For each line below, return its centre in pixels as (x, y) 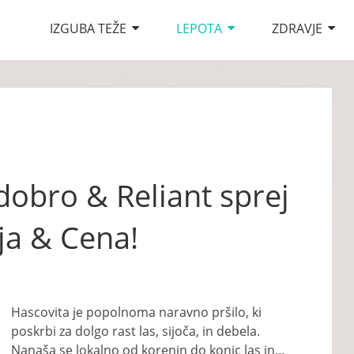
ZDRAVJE (297, 28)
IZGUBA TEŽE (88, 28)
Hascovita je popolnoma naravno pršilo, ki (136, 312)
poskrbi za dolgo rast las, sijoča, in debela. (136, 331)
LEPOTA (199, 28)
